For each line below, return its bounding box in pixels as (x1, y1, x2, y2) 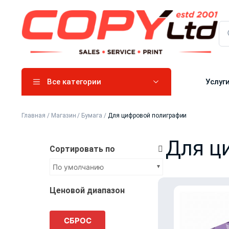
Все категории (47, 77, 101, 86)
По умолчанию (53, 162, 104, 171)
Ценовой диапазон (50, 185, 125, 195)
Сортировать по (50, 144, 115, 154)
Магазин (51, 111, 76, 119)
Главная (21, 111, 45, 119)
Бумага (81, 111, 103, 119)
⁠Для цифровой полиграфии (108, 111, 187, 119)
